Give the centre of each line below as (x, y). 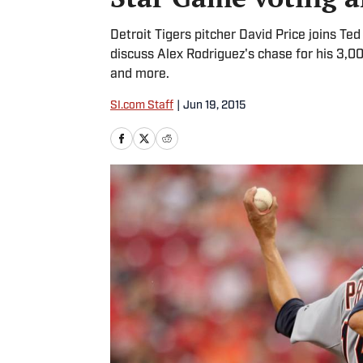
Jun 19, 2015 (214, 106)
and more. (140, 75)
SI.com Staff (142, 106)
